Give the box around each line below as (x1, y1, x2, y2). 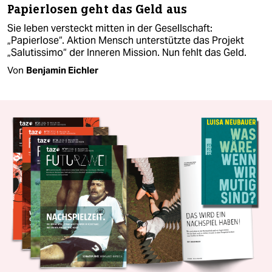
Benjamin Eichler (26, 64, 98, 76)
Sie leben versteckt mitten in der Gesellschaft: (7, 22, 212, 35)
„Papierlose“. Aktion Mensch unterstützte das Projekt (7, 34, 244, 47)
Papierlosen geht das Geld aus (7, 2, 187, 18)
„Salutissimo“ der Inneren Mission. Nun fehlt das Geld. (7, 46, 246, 59)
